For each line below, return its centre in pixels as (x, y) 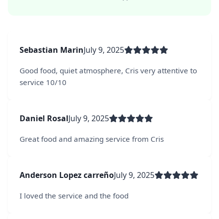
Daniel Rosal (44, 118)
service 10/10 (43, 82)
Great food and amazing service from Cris (92, 139)
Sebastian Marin (52, 50)
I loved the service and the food (74, 195)
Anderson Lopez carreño (67, 175)
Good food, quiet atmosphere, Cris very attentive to (108, 70)
